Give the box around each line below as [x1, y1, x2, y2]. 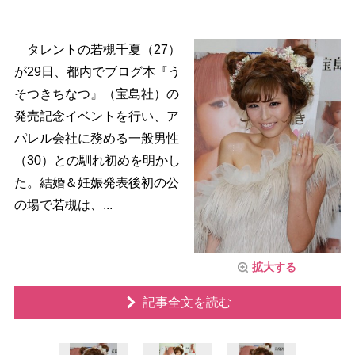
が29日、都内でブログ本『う [13, 65, 181, 78]
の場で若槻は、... [13, 198, 113, 212]
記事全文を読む [142, 296, 231, 310]
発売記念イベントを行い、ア [13, 109, 179, 123]
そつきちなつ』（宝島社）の [13, 87, 179, 101]
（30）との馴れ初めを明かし [13, 154, 181, 167]
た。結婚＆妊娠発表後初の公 [13, 176, 179, 189]
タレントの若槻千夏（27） [13, 43, 181, 56]
